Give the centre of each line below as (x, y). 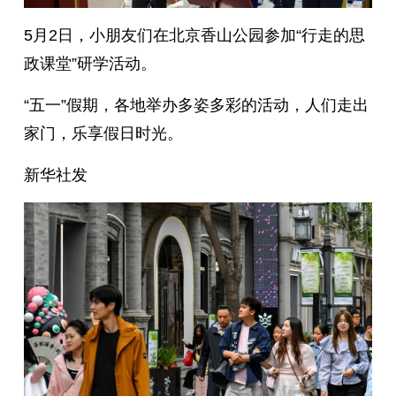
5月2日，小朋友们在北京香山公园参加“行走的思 (194, 36)
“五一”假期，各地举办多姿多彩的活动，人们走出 (196, 106)
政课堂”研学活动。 (90, 64)
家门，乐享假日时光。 (103, 134)
